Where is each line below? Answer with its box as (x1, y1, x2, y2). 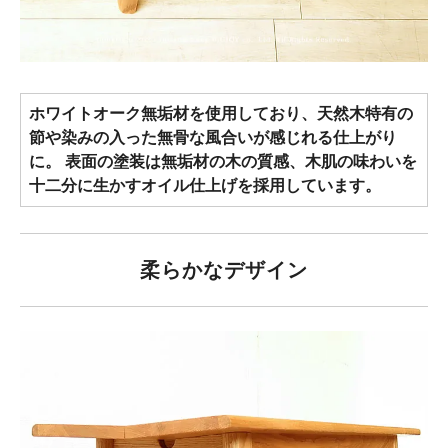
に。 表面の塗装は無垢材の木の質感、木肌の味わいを (29, 152, 417, 170)
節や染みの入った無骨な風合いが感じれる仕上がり (29, 128, 397, 146)
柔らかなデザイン (140, 259, 308, 282)
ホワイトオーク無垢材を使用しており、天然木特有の (29, 104, 413, 122)
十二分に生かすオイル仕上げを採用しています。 (29, 176, 381, 194)
